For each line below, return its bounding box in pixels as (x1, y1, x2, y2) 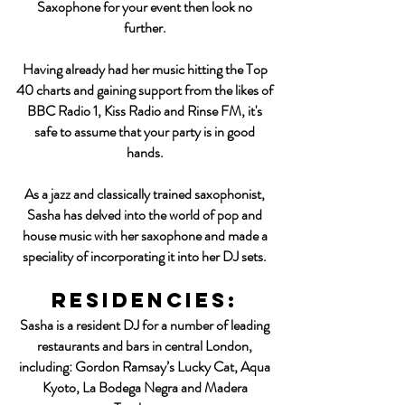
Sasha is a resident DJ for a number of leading (20, 315, 269, 335)
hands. (126, 142, 164, 163)
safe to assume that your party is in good (34, 121, 255, 142)
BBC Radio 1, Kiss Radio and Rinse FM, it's (27, 100, 262, 121)
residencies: (51, 287, 239, 313)
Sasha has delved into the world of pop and (27, 204, 262, 225)
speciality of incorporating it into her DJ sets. (23, 246, 267, 267)
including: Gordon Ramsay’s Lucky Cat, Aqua (19, 356, 270, 377)
